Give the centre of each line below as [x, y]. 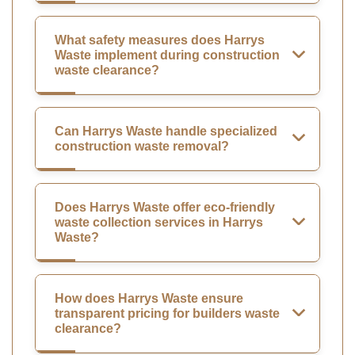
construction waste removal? [142, 147]
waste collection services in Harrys [159, 223]
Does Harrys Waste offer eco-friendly [165, 208]
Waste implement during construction [167, 55]
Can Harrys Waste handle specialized [166, 132]
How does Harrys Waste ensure [149, 299]
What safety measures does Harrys [160, 40]
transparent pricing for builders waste [167, 314]
